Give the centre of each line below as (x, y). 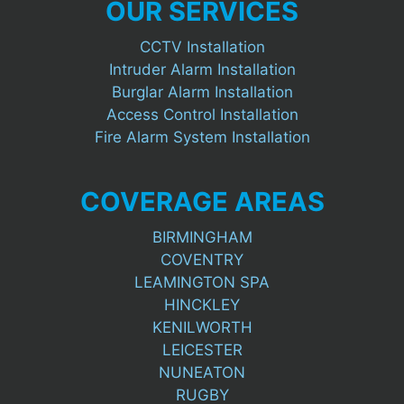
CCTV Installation (202, 46)
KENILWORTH (202, 328)
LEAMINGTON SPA (202, 283)
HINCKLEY (202, 305)
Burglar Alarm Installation (202, 92)
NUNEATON (202, 373)
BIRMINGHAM (202, 238)
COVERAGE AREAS (202, 202)
